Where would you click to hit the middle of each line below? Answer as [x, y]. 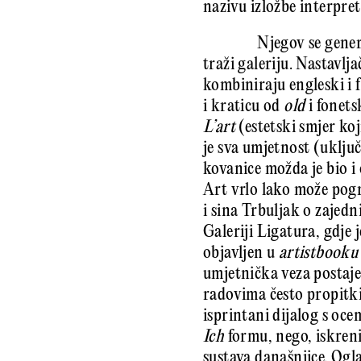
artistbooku [318, 254]
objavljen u [241, 254]
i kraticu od [244, 107]
